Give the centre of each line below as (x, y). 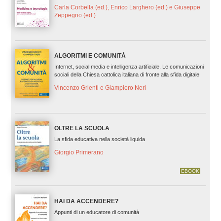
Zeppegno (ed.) (75, 15)
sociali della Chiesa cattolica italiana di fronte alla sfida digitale (127, 75)
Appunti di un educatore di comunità (96, 212)
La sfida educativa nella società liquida (99, 139)
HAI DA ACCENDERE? (86, 201)
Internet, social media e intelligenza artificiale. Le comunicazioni (129, 67)
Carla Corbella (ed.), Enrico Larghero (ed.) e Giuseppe (127, 7)
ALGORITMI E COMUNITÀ (90, 56)
